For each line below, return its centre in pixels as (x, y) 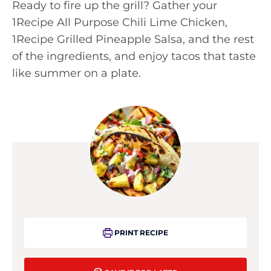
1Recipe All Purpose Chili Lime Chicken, (120, 22)
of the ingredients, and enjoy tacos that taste (134, 56)
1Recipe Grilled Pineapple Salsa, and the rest (133, 39)
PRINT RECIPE (140, 233)
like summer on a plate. (77, 73)
